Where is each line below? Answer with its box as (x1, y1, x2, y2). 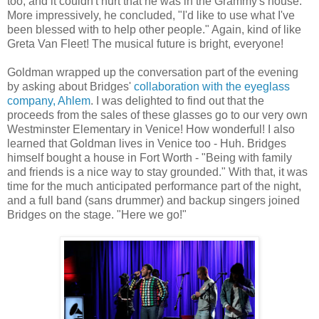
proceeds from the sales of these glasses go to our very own (7, 109, 308, 122)
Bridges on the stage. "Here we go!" (7, 209, 187, 221)
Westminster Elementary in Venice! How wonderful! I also (7, 123, 295, 136)
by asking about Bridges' (7, 80, 134, 93)
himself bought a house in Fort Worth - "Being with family (7, 152, 292, 164)
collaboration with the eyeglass (134, 80, 290, 93)
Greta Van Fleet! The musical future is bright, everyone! (7, 38, 283, 51)
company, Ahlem (7, 95, 90, 108)
